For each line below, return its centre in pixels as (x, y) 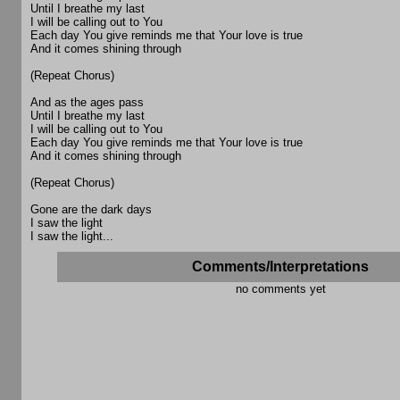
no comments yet (280, 289)
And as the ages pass (87, 103)
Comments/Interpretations (280, 267)
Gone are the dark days (91, 210)
